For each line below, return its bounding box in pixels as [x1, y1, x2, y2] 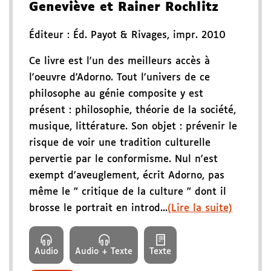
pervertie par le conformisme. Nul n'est [29, 154, 218, 165]
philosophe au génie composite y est [29, 88, 203, 99]
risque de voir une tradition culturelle [29, 137, 211, 148]
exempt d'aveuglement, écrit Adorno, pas [29, 170, 224, 181]
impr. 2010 [173, 30, 226, 41]
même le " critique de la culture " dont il [29, 186, 226, 197]
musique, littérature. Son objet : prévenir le [29, 121, 237, 132]
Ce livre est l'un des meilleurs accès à [29, 56, 210, 67]
